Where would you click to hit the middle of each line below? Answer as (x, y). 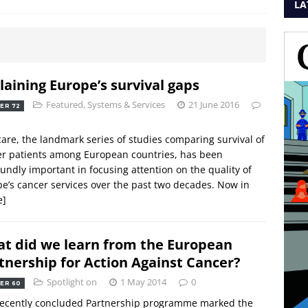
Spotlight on (71, 282)
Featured (64, 104)
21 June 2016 (213, 104)
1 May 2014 (143, 282)
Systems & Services (126, 104)
